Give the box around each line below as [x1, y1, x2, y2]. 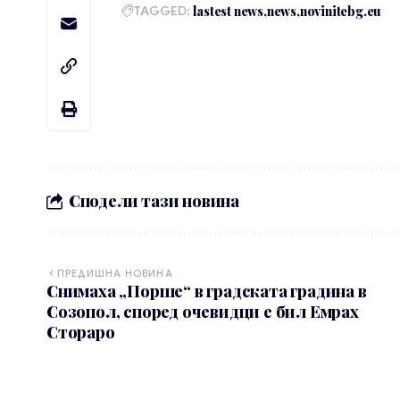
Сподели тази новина [68, 189, 240, 212]
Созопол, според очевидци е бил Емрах [46, 301, 359, 323]
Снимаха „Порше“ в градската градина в [46, 280, 367, 303]
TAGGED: [134, 3, 191, 20]
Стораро [46, 321, 115, 344]
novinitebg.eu [299, 3, 381, 21]
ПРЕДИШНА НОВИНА [57, 267, 173, 280]
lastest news [193, 3, 263, 21]
